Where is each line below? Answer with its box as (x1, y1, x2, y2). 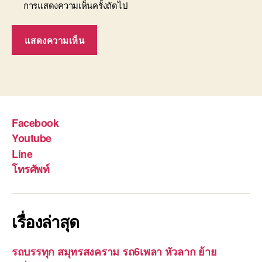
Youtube (12, 130, 51, 146)
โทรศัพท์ (12, 161, 50, 177)
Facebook (12, 115, 59, 130)
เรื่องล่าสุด (12, 209, 79, 234)
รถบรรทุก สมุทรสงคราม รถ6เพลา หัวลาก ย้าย (12, 244, 217, 260)
